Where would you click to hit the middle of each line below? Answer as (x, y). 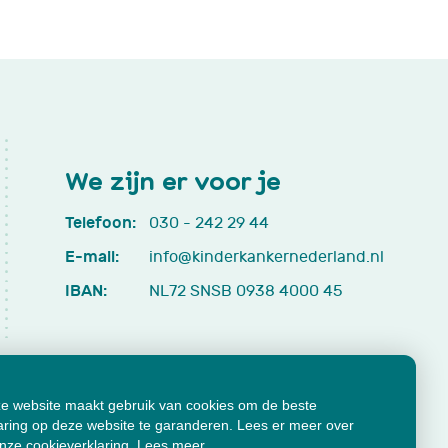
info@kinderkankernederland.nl (266, 256)
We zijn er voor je (173, 179)
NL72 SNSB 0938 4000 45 (246, 290)
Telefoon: (100, 222)
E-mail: (92, 256)
